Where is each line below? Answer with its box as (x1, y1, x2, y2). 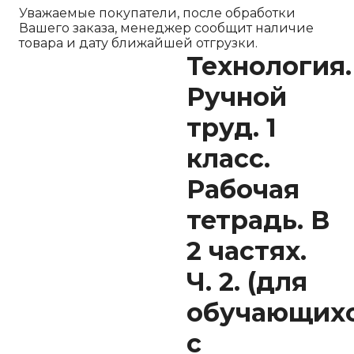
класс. (186, 143, 270, 174)
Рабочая (186, 174, 299, 205)
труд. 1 (186, 112, 277, 143)
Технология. (186, 51, 352, 81)
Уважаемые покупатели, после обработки (19, 6, 296, 21)
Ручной (186, 81, 287, 112)
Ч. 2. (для (186, 266, 307, 297)
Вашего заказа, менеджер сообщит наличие (19, 21, 314, 36)
